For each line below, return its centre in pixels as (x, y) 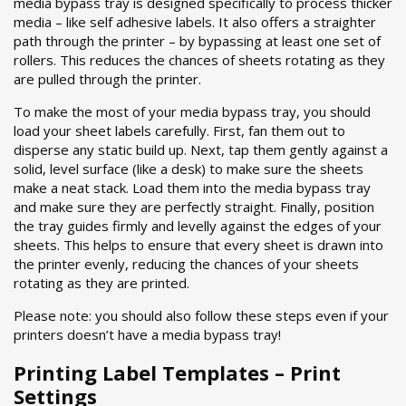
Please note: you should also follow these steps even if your (201, 315)
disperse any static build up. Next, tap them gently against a (201, 150)
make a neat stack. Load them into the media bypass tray (192, 188)
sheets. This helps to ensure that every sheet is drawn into (198, 245)
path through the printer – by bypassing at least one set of (197, 41)
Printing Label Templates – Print (177, 373)
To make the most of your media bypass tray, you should (192, 111)
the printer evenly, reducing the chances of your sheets (186, 264)
